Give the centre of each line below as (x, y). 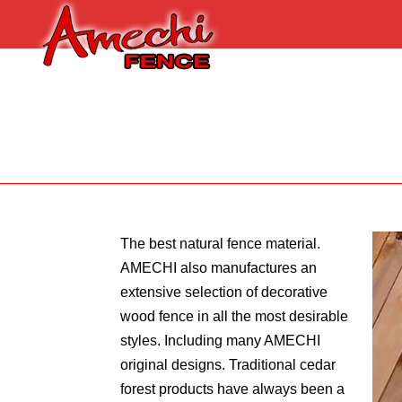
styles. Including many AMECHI (221, 341)
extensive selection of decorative (224, 293)
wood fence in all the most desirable (235, 317)
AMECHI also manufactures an (219, 268)
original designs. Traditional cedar (228, 365)
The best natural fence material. (221, 244)
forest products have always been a (233, 389)
